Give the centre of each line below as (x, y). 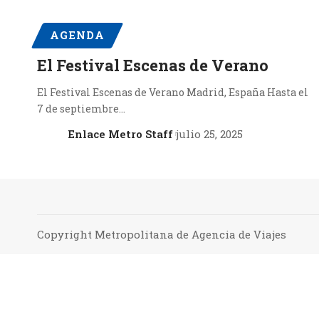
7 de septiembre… (81, 108)
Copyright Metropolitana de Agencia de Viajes (162, 234)
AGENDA (78, 35)
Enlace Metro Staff (120, 134)
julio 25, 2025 (210, 134)
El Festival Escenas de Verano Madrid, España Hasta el (173, 92)
